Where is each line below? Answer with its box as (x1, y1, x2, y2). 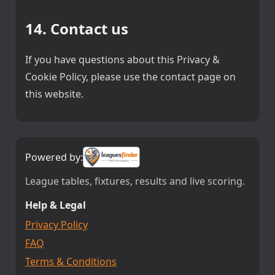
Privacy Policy (25, 217, 88, 231)
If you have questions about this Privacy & (25, 52, 220, 66)
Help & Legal (25, 198, 86, 212)
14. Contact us (25, 18, 128, 39)
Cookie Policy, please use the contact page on (25, 69, 236, 83)
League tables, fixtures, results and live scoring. (25, 174, 245, 188)
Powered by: (25, 150, 83, 164)
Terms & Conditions (25, 254, 117, 268)
